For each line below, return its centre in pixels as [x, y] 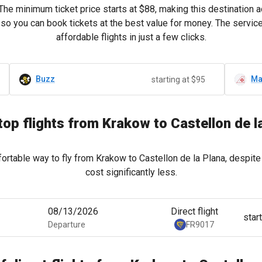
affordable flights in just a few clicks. [131, 37]
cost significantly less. [131, 172]
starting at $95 [178, 79]
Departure [67, 225]
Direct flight [194, 211]
